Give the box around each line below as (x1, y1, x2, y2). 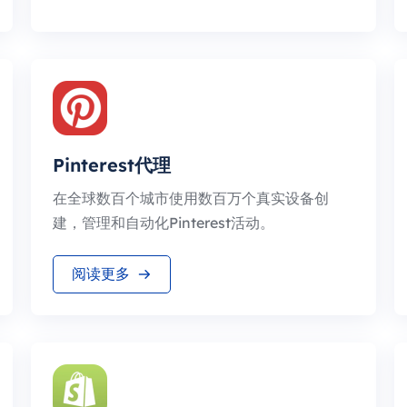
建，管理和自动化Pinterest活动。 (53, 213, 274, 232)
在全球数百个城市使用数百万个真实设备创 (53, 189, 329, 207)
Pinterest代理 (53, 154, 171, 176)
